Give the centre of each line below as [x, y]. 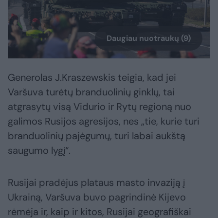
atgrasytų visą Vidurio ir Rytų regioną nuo [100, 107]
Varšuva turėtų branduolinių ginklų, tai [91, 92]
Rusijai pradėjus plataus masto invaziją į [96, 183]
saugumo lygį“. [39, 151]
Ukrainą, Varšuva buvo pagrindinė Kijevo [97, 197]
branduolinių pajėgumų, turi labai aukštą [97, 136]
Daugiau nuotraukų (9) [149, 38]
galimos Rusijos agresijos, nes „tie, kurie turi [104, 121]
